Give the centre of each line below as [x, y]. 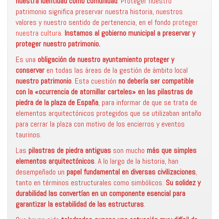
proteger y [159, 59]
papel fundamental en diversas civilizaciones [131, 172]
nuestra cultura [38, 33]
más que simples [172, 150]
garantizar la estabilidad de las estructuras [80, 204]
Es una [27, 59]
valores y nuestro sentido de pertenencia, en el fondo [94, 22]
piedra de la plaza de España [57, 102]
